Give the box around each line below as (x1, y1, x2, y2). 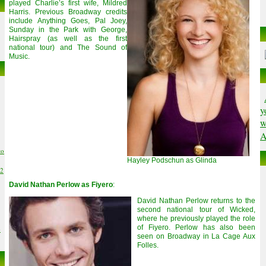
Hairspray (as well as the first (9, 35, 127, 42)
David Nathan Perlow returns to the (137, 197, 255, 204)
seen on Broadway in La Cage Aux (137, 233, 255, 240)
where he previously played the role (137, 215, 255, 222)
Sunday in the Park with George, (9, 26, 127, 33)
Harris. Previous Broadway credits (9, 8, 127, 15)
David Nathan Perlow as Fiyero (9, 181, 113, 188)
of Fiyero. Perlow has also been (137, 224, 255, 231)
